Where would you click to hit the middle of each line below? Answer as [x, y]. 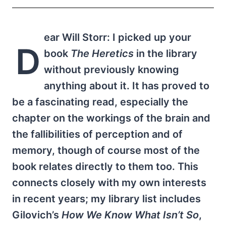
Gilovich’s [37, 215]
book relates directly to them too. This [105, 166]
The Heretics [102, 53]
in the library [165, 53]
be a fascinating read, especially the [100, 102]
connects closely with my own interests [109, 182]
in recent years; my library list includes [106, 199]
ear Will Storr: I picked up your [117, 37]
